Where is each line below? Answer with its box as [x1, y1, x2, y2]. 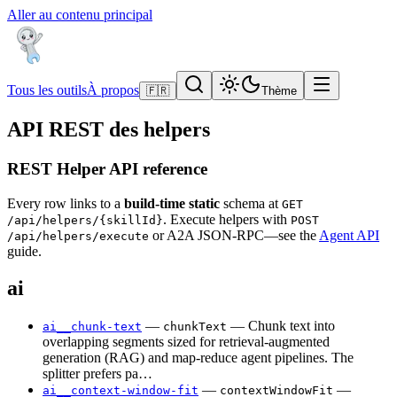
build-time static [124, 195, 220, 211]
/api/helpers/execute [7, 229, 149, 243]
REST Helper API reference [7, 159, 207, 178]
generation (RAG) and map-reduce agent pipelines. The [43, 350, 354, 366]
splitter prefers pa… [43, 366, 152, 382]
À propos [87, 82, 139, 97]
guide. [7, 243, 42, 259]
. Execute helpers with [163, 211, 291, 227]
